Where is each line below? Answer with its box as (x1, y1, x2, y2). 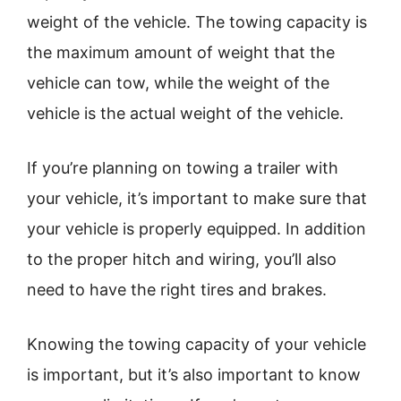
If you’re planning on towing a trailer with (27, 158, 338, 177)
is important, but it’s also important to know (27, 365, 361, 384)
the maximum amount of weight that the (27, 43, 335, 62)
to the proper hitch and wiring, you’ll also (27, 250, 337, 269)
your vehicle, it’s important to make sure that (27, 189, 367, 208)
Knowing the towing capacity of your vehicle (27, 335, 366, 354)
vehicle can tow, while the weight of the (27, 73, 329, 92)
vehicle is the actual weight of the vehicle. (27, 104, 344, 123)
